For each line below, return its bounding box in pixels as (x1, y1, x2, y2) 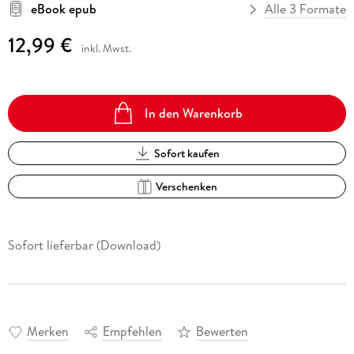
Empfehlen (102, 322, 162, 340)
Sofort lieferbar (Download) (7, 235, 160, 254)
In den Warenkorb (145, 104, 243, 122)
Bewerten (195, 322, 248, 340)
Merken (26, 322, 69, 340)
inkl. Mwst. (81, 40, 131, 57)
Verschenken (156, 178, 218, 194)
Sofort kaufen (153, 145, 220, 161)
